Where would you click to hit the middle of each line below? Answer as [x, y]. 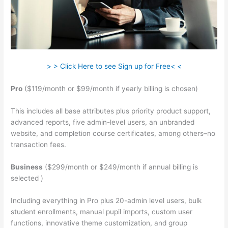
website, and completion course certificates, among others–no [113, 133]
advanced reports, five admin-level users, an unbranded [103, 122]
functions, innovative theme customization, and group [99, 223]
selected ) [27, 178]
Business [27, 167]
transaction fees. [39, 144]
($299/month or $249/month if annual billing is [121, 167]
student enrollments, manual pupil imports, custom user [102, 211]
